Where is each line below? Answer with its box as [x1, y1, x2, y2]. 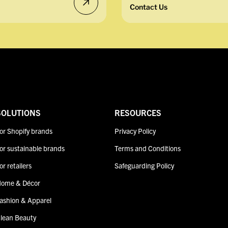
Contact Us [129, 2, 167, 11]
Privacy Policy [115, 126, 156, 136]
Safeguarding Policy [115, 161, 175, 170]
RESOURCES [115, 107, 162, 118]
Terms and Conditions [115, 144, 181, 153]
